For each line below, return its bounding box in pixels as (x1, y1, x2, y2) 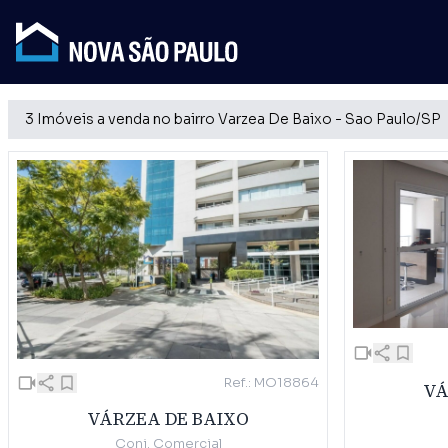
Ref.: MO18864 (224, 374, 319, 392)
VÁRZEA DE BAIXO (87, 406, 249, 431)
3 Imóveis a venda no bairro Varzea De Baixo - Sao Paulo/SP (25, 110, 441, 128)
